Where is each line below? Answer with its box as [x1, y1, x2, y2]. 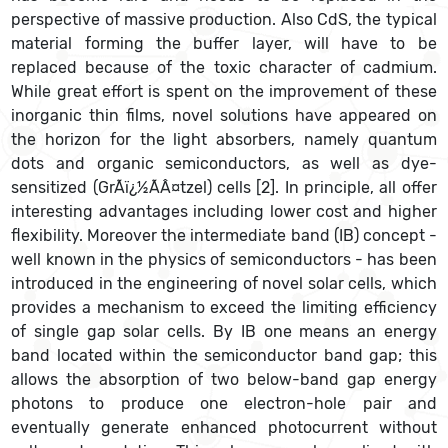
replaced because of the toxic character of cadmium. [11, 58, 437, 78]
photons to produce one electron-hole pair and [11, 394, 437, 414]
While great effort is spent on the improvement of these [11, 82, 437, 102]
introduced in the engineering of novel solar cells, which [11, 274, 437, 294]
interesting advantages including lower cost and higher [11, 202, 437, 222]
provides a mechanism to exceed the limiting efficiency [11, 298, 437, 318]
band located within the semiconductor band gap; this [11, 346, 437, 366]
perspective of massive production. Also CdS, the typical [11, 10, 437, 30]
